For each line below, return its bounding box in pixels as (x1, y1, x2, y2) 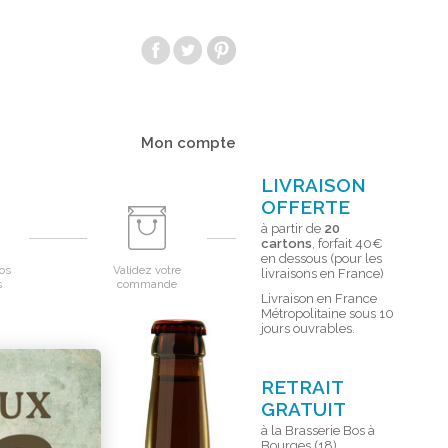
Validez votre (112, 263, 181, 277)
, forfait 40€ (312, 236, 383, 251)
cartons (261, 236, 312, 251)
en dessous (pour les (261, 251, 382, 266)
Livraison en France (261, 291, 377, 306)
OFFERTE (261, 196, 350, 218)
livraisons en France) (261, 266, 384, 281)
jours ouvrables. (261, 321, 355, 336)
